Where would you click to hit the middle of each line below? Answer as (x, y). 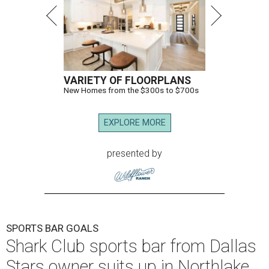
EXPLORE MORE (134, 123)
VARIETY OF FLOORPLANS (127, 81)
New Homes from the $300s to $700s (131, 90)
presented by (134, 154)
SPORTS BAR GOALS (52, 228)
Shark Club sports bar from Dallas (131, 246)
